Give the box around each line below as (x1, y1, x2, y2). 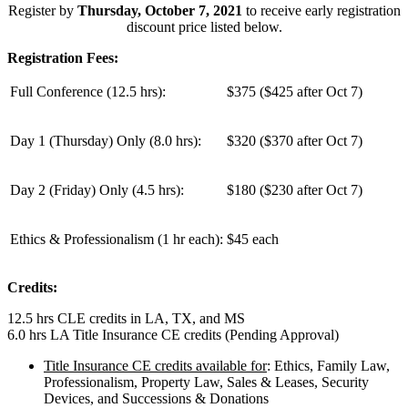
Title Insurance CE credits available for (44, 358, 267, 373)
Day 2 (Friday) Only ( (10, 182, 137, 198)
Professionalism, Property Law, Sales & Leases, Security (44, 374, 369, 390)
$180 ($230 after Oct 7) (227, 182, 362, 198)
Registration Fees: (7, 50, 118, 66)
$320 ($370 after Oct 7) (227, 133, 362, 148)
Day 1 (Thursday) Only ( (10, 133, 154, 148)
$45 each (227, 231, 279, 247)
